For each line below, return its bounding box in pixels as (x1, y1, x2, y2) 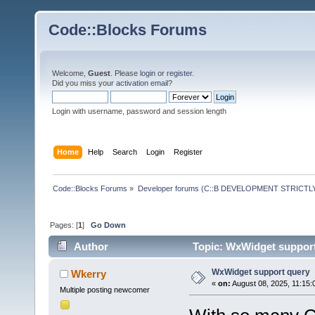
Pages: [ (50, 220, 79, 229)
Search (112, 147, 138, 156)
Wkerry (71, 268, 107, 281)
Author (74, 240, 109, 253)
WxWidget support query (211, 267, 310, 278)
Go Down (91, 220, 127, 229)
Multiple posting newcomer (59, 285, 150, 295)
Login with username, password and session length (52, 107, 226, 115)
